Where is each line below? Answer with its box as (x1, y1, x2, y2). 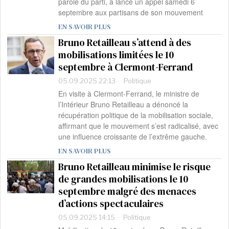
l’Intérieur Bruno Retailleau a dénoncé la (58, 99, 189, 110)
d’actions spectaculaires (58, 197, 164, 211)
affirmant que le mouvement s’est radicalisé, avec (58, 121, 219, 131)
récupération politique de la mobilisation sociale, (58, 110, 214, 121)
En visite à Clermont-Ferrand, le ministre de (58, 88, 200, 99)
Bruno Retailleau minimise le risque (58, 160, 211, 174)
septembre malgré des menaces (58, 185, 197, 198)
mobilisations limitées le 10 (58, 48, 174, 62)
